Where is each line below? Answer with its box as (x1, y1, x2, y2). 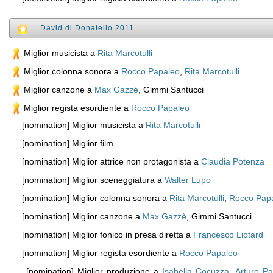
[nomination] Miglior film (12, 138, 113, 148)
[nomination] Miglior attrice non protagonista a (12, 157, 201, 166)
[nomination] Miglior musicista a (12, 120, 146, 130)
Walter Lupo (164, 175, 211, 185)
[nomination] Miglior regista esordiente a (12, 248, 179, 258)
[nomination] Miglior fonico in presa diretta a (12, 230, 193, 239)
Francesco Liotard (193, 230, 263, 239)
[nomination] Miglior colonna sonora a (12, 193, 169, 203)
